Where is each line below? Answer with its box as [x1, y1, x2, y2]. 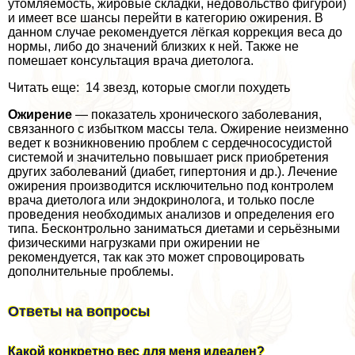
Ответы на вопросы [8, 303, 150, 320]
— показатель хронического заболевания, [72, 108, 322, 122]
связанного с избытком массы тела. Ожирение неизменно [8, 122, 349, 136]
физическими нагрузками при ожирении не [8, 236, 260, 250]
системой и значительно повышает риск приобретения [8, 151, 329, 165]
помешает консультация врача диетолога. [8, 54, 254, 68]
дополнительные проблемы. [8, 265, 174, 279]
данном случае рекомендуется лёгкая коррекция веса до [8, 25, 342, 40]
